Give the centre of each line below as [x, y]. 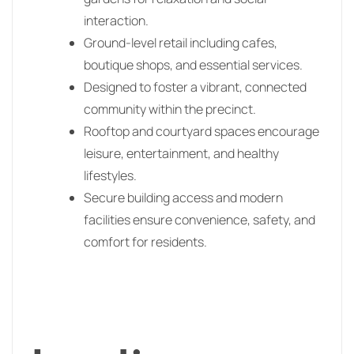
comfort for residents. [145, 241]
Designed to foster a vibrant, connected [195, 87]
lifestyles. [110, 175]
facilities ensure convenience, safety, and [200, 219]
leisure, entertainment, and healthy [181, 153]
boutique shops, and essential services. [193, 64]
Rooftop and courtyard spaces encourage [201, 131]
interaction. [116, 20]
